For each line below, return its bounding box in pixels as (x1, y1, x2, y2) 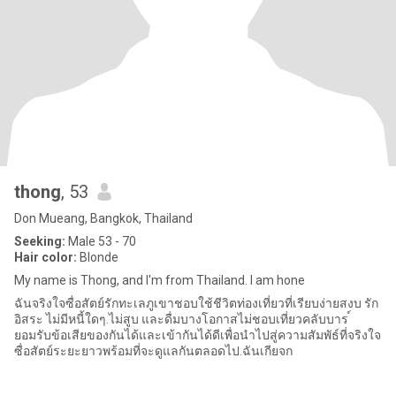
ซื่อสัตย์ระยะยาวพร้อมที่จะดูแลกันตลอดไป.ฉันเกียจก (14, 344, 293, 358)
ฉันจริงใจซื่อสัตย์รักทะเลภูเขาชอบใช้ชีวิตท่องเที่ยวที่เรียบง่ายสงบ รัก (14, 296, 378, 310)
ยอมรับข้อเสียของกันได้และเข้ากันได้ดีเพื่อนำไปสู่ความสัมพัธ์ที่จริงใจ (14, 328, 381, 342)
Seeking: (14, 234, 65, 248)
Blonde (77, 250, 118, 264)
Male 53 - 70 (65, 234, 136, 248)
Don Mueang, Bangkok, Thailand (14, 211, 193, 225)
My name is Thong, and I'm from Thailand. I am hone (14, 273, 305, 287)
